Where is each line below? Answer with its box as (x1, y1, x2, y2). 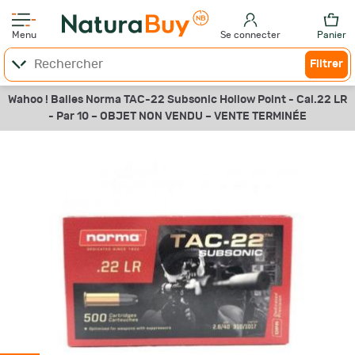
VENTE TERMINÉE (214, 111, 307, 122)
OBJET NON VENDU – (100, 111, 214, 122)
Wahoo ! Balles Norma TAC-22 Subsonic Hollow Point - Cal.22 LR (8, 94, 347, 105)
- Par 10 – (48, 111, 100, 122)
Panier (316, 30, 346, 40)
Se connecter (220, 30, 281, 40)
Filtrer (310, 59, 343, 70)
